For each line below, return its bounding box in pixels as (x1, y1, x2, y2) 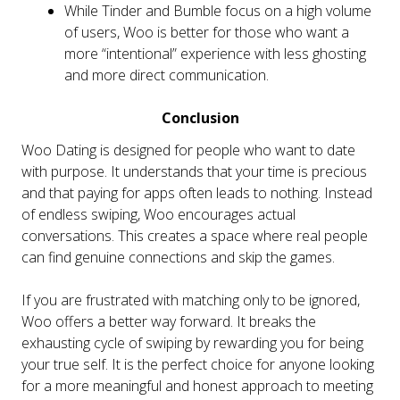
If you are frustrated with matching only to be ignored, (21, 289, 360, 310)
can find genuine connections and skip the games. (21, 246, 335, 267)
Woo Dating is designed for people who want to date (21, 139, 355, 160)
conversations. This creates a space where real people (21, 225, 368, 246)
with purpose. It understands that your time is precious (21, 161, 367, 181)
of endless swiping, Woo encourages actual (21, 204, 296, 224)
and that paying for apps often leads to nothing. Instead (21, 182, 372, 203)
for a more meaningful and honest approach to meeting (21, 375, 373, 396)
